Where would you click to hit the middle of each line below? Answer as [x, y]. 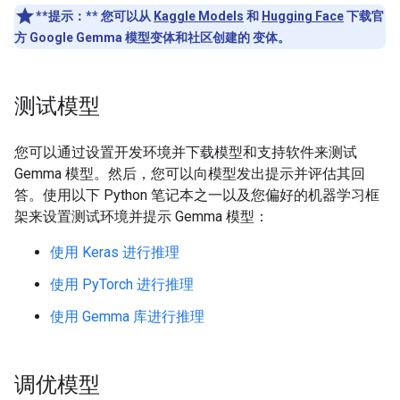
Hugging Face [303, 16]
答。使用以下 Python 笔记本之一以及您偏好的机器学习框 [197, 195]
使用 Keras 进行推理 [115, 252]
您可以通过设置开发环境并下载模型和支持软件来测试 [186, 152]
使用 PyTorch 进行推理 [122, 284]
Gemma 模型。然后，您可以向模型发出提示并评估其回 [190, 174]
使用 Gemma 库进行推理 [127, 317]
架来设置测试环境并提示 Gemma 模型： [142, 217]
